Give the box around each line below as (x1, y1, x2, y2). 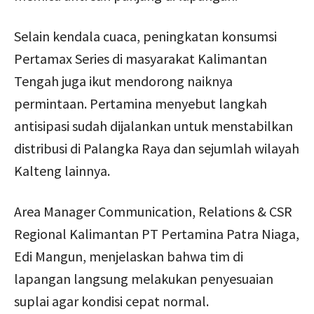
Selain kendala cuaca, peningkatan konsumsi (14, 27, 277, 45)
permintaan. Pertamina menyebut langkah (14, 94, 267, 112)
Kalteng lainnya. (14, 161, 110, 179)
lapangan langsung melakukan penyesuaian (14, 269, 273, 287)
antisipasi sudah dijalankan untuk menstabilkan (14, 116, 293, 135)
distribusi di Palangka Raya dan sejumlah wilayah (14, 139, 299, 157)
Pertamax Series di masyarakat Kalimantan (14, 49, 267, 67)
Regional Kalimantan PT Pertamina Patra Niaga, (14, 224, 299, 243)
